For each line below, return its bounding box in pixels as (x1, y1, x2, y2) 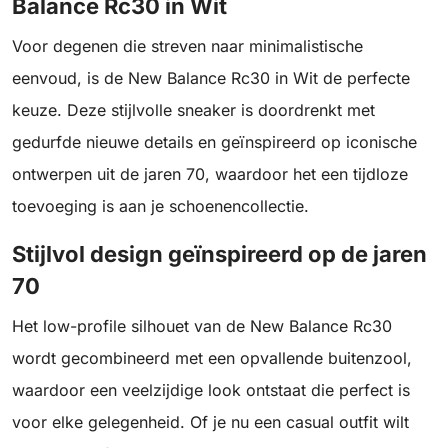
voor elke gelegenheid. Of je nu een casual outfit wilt (12, 412, 409, 433)
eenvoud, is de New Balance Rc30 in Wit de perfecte (12, 68, 410, 89)
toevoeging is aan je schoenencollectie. (12, 196, 309, 217)
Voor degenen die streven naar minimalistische (12, 36, 363, 57)
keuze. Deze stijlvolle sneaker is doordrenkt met (12, 100, 375, 121)
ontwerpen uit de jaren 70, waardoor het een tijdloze (12, 164, 408, 185)
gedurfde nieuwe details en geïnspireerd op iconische (12, 132, 417, 153)
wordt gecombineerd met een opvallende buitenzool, (12, 348, 412, 369)
